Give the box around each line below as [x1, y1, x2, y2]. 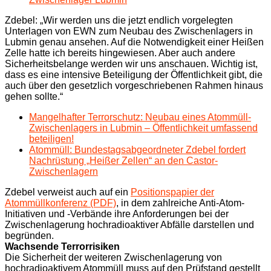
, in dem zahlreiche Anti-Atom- [116, 198, 244, 209]
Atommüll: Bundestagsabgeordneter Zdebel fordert [29, 145, 246, 155]
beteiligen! [29, 134, 74, 145]
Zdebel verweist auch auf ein [5, 187, 131, 198]
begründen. [5, 230, 54, 241]
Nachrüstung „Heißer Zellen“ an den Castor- [29, 155, 218, 166]
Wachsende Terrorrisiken [5, 241, 120, 252]
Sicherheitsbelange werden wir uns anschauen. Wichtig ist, [5, 59, 258, 70]
